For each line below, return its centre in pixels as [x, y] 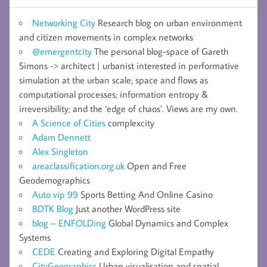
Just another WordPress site [127, 208]
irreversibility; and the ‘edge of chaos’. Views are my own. [128, 108]
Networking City [64, 22]
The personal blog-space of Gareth [160, 51]
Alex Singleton [60, 151]
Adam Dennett [61, 137]
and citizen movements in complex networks [106, 37]
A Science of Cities [69, 122]
